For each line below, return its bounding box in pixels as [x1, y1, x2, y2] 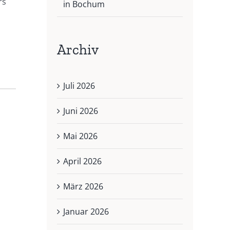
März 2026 [63, 181, 103, 193]
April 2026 [63, 156, 102, 167]
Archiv [56, 41, 99, 58]
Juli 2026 [63, 80, 95, 92]
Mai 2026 [63, 130, 98, 142]
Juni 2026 [63, 105, 98, 117]
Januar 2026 [63, 206, 109, 218]
